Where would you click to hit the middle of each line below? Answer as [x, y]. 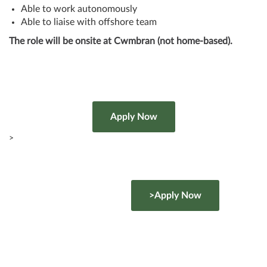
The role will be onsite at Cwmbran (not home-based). [121, 41]
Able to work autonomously [79, 9]
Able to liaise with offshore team [89, 22]
